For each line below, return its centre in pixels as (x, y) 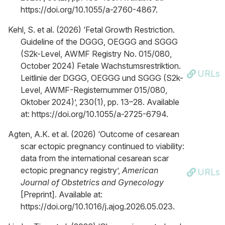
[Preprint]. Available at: (62, 194)
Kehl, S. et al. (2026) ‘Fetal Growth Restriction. (91, 30)
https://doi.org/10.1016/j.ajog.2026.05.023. (98, 206)
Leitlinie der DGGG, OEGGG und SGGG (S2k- (102, 78)
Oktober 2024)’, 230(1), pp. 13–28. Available (100, 102)
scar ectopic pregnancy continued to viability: (102, 146)
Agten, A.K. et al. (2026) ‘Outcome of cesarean (94, 134)
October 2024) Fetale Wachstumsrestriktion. (101, 66)
